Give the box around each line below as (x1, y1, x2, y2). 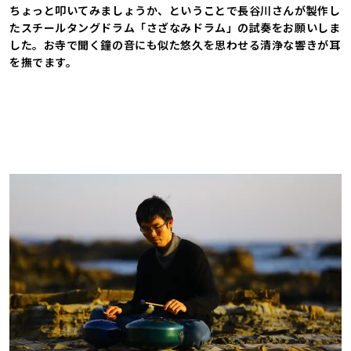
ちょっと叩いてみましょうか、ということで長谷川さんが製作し (9, 2, 341, 18)
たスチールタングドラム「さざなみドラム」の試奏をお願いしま (9, 19, 341, 35)
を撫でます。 (9, 53, 78, 70)
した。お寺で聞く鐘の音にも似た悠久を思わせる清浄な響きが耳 (9, 36, 341, 52)
